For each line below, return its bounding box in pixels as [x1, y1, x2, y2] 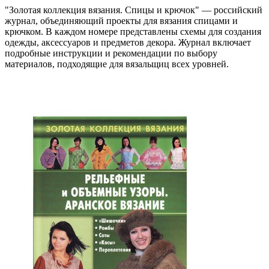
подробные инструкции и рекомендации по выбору [5, 47, 217, 58]
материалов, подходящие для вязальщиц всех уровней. [5, 58, 229, 69]
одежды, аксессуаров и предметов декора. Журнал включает [5, 37, 251, 47]
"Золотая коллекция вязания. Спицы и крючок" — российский [5, 4, 262, 15]
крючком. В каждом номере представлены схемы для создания [5, 26, 261, 37]
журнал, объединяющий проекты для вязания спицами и [5, 15, 238, 26]
